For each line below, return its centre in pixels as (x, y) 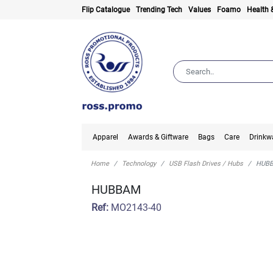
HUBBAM (116, 190)
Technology (139, 164)
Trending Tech (159, 10)
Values (200, 10)
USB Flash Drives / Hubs (206, 164)
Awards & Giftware (158, 137)
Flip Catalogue (106, 10)
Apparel (106, 137)
